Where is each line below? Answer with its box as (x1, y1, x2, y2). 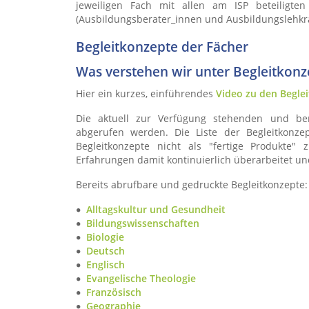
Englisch (86, 258, 126, 271)
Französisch (86, 286, 142, 299)
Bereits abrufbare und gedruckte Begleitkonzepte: (76, 178, 308, 191)
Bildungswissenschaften (86, 217, 200, 230)
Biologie (86, 230, 125, 243)
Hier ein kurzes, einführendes (76, 87, 216, 100)
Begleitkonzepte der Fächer (76, 38, 248, 55)
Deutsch (86, 244, 126, 257)
